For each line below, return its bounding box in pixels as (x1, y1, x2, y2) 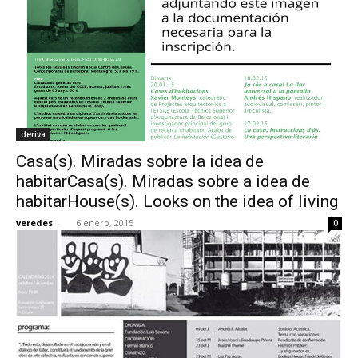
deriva (21, 128, 46, 140)
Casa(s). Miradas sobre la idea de (16, 151, 264, 171)
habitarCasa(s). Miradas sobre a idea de (16, 171, 310, 191)
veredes (16, 216, 53, 229)
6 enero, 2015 (76, 216, 133, 229)
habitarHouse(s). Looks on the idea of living (16, 191, 338, 211)
